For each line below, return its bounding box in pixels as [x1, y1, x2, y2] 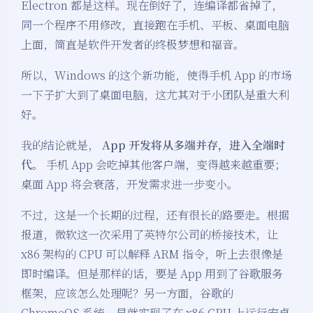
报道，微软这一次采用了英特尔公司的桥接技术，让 [21, 226, 278, 243]
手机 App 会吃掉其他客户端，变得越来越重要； [43, 156, 286, 173]
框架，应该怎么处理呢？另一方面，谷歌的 [21, 285, 233, 302]
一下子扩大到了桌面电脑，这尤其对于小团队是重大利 [21, 87, 289, 103]
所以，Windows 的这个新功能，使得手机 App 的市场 [21, 67, 292, 84]
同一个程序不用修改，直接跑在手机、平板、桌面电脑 [21, 17, 289, 34]
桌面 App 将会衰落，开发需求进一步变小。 [21, 176, 238, 193]
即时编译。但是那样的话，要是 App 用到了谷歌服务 [21, 265, 283, 282]
